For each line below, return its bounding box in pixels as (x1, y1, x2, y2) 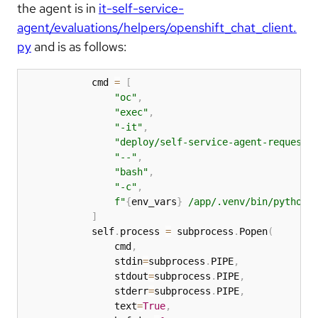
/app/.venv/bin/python (182, 195, 313, 207)
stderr (23, 285, 148, 297)
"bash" (114, 165, 148, 177)
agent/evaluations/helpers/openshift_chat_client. (17, 18, 297, 35)
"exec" (114, 106, 148, 118)
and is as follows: (31, 38, 127, 55)
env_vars (131, 195, 177, 207)
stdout (23, 270, 148, 282)
